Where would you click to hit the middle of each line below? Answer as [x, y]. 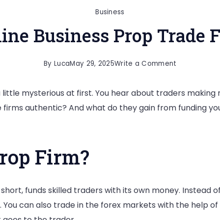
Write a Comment [145, 64]
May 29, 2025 [92, 64]
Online [187, 108]
